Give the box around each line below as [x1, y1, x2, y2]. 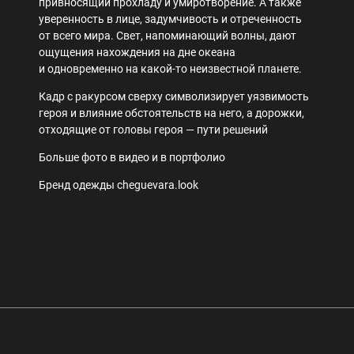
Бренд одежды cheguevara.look [39, 179, 198, 192]
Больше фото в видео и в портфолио [39, 151, 225, 164]
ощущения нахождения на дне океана [39, 46, 235, 59]
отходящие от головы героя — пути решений [39, 123, 268, 137]
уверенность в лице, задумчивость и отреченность [39, 13, 302, 26]
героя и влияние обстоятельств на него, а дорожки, [39, 107, 304, 120]
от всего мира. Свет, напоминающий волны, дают [39, 29, 296, 43]
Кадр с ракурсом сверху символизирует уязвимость [39, 90, 309, 104]
